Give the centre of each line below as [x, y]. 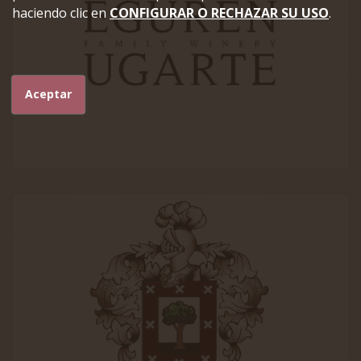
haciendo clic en [61, 13]
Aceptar [48, 94]
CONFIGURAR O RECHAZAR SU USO [219, 13]
